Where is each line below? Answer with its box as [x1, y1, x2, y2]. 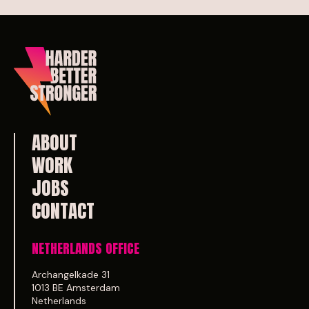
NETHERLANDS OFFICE [32, 237, 139, 258]
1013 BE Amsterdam [32, 281, 120, 295]
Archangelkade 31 [32, 268, 110, 281]
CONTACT [32, 196, 94, 225]
